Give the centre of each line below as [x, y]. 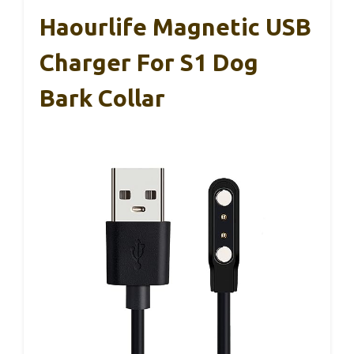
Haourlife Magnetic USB [175, 27]
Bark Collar [102, 98]
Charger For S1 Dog [149, 63]
